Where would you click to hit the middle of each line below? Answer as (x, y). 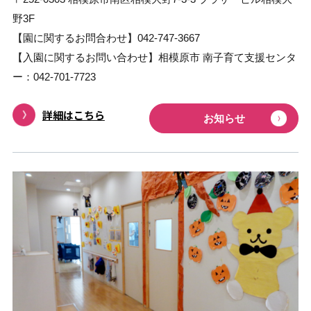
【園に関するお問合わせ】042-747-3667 (106, 37)
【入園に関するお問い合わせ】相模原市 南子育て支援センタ (154, 57)
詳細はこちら (73, 115)
